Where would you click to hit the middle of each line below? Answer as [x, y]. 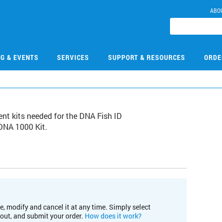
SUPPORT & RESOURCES [146, 57]
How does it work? [113, 216]
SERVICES [73, 57]
